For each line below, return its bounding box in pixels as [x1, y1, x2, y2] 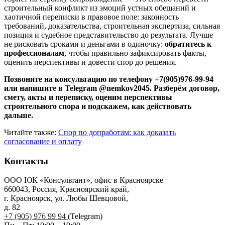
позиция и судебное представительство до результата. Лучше [4, 30, 213, 39]
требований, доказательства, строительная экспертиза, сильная [4, 21, 220, 30]
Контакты [4, 155, 48, 166]
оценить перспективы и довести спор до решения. [4, 57, 177, 66]
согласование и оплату [4, 137, 82, 146]
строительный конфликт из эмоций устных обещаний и [4, 3, 196, 12]
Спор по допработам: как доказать [58, 128, 176, 137]
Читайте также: [4, 128, 58, 137]
